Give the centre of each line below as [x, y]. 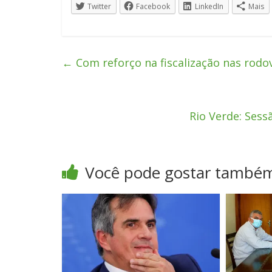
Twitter [99, 6]
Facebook [153, 6]
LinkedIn [209, 6]
